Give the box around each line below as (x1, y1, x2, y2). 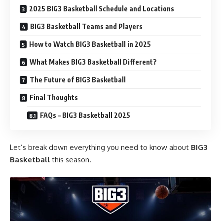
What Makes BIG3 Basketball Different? (30, 57, 157, 66)
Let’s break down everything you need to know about (10, 143, 191, 152)
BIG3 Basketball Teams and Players (30, 22, 143, 31)
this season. (50, 155, 91, 165)
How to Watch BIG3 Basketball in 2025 (29, 39, 151, 48)
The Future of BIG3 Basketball (30, 75, 126, 84)
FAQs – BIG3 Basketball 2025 (40, 110, 130, 119)
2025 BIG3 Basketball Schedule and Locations (29, 4, 174, 13)
